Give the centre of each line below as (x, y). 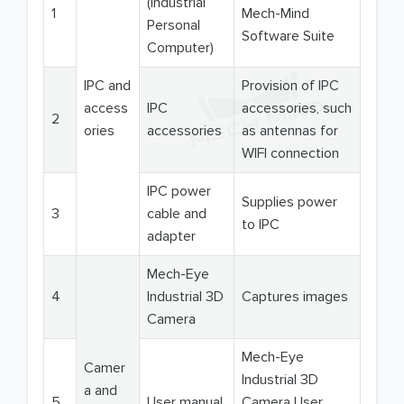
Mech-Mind (275, 14)
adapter (171, 237)
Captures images (295, 297)
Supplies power (289, 202)
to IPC (261, 225)
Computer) (180, 48)
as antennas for (290, 131)
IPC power (179, 192)
